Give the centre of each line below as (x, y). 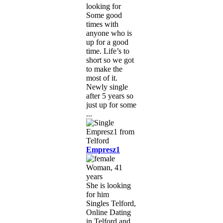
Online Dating (109, 212)
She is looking (109, 185)
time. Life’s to (108, 51)
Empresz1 (103, 149)
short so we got (110, 60)
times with (102, 24)
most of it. (102, 78)
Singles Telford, (111, 203)
